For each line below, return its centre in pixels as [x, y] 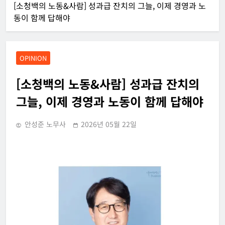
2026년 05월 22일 [109, 124]
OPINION [33, 58]
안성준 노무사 [45, 124]
